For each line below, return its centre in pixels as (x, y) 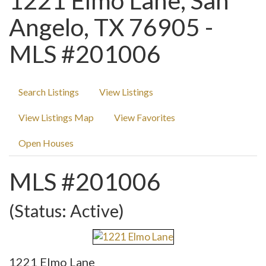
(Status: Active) (66, 211)
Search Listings (49, 92)
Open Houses (46, 143)
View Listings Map (56, 117)
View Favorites (145, 117)
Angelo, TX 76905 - (111, 27)
